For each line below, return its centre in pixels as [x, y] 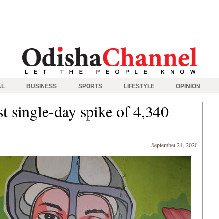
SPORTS [90, 86]
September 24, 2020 [174, 145]
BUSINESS [42, 86]
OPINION [188, 86]
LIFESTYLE [139, 86]
